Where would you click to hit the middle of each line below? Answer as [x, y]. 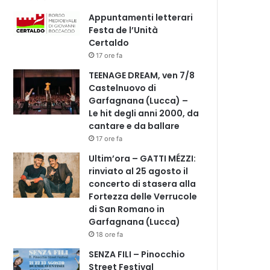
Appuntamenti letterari [141, 17]
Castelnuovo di [123, 88]
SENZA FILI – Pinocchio [137, 254]
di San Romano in [127, 209]
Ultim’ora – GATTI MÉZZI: [143, 158]
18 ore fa [110, 234]
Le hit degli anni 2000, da [144, 113]
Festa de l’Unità [124, 30]
